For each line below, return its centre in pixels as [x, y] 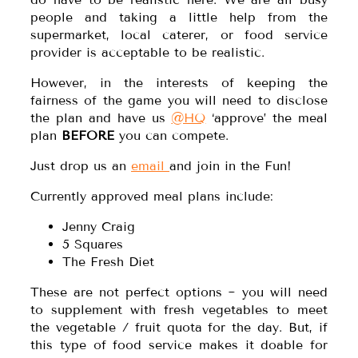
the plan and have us [101, 118]
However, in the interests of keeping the [179, 83]
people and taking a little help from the [179, 18]
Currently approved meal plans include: [152, 197]
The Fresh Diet [108, 262]
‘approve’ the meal [267, 118]
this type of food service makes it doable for [179, 345]
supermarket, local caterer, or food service [179, 35]
